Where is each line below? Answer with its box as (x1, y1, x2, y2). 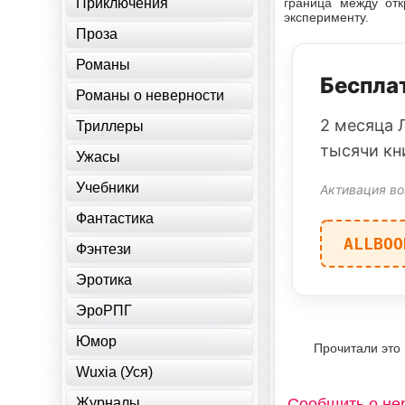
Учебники (76, 180, 140, 195)
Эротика (76, 272, 133, 287)
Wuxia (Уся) (76, 364, 154, 380)
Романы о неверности (76, 88, 225, 103)
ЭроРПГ (76, 303, 133, 318)
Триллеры (76, 118, 145, 134)
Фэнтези (76, 241, 132, 257)
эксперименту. (284, 10, 370, 24)
